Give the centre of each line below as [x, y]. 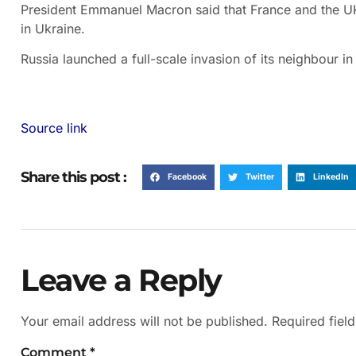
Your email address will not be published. [144, 321]
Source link [54, 128]
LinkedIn [331, 176]
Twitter [259, 176]
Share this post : [74, 178]
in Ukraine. [53, 28]
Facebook [187, 176]
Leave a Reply [121, 280]
